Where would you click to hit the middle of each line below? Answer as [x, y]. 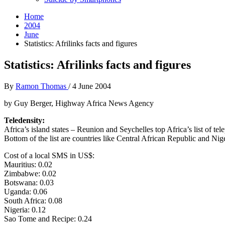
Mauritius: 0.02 [28, 164]
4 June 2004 [92, 86]
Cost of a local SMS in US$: [49, 155]
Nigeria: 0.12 [25, 209]
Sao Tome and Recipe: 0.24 [48, 218]
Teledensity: [24, 120]
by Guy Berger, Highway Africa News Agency [79, 103]
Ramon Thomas [42, 86]
